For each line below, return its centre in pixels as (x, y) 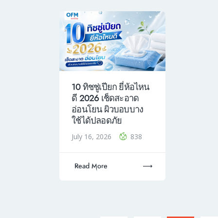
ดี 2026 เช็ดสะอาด (105, 99)
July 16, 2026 (93, 136)
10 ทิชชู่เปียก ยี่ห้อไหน (110, 87)
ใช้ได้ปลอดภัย (97, 121)
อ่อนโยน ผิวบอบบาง (108, 110)
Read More (91, 166)
